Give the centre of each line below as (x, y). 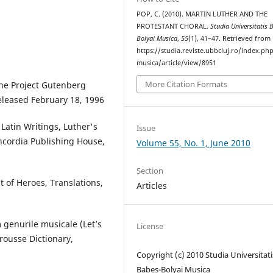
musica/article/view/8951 (177, 62)
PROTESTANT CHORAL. (174, 26)
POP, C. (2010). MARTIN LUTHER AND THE (202, 14)
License (150, 226)
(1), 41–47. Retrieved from (230, 38)
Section (150, 170)
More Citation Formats (186, 84)
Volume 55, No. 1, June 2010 (194, 143)
